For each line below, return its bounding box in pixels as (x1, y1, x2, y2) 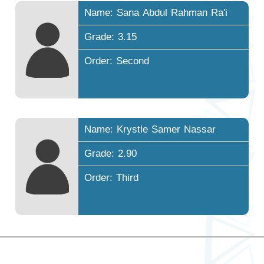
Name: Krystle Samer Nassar (84, 119, 216, 139)
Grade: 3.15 (84, 27, 137, 47)
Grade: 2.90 (84, 143, 137, 163)
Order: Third (84, 167, 139, 187)
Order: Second (84, 51, 150, 71)
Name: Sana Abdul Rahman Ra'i (84, 3, 228, 23)
